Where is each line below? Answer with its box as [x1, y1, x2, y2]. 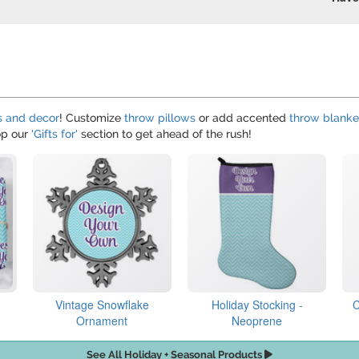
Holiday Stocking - [211, 296, 303, 313]
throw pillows [124, 111, 196, 124]
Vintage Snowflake [54, 296, 149, 313]
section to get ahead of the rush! [78, 127, 252, 140]
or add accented [196, 111, 289, 124]
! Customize [59, 111, 124, 124]
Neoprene [232, 313, 283, 329]
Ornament [76, 313, 128, 329]
